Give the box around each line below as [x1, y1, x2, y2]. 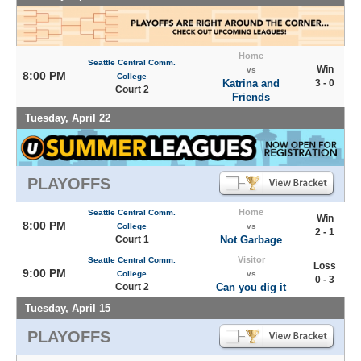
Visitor [237, 255, 265, 264]
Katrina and [222, 77, 280, 89]
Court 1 [114, 234, 149, 245]
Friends [232, 91, 270, 103]
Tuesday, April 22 [25, 112, 110, 124]
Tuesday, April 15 [25, 302, 110, 314]
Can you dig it [216, 281, 286, 293]
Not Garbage [220, 234, 282, 246]
